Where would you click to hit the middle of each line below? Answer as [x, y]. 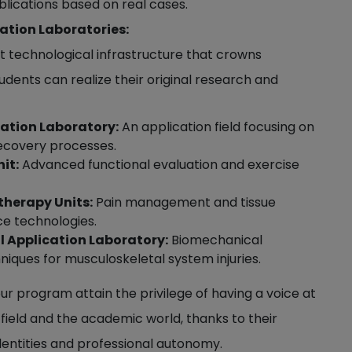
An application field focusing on [216, 127]
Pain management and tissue [184, 202]
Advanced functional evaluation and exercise [159, 165]
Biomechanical [215, 240]
